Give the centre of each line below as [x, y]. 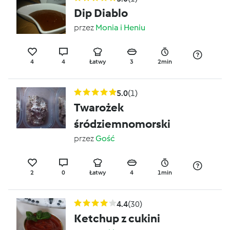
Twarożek [99, 108]
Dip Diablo [101, 13]
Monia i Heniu [120, 27]
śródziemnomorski [122, 124]
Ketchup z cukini [117, 218]
